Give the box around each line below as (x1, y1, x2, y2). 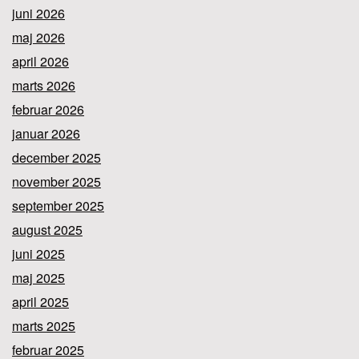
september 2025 (12, 196, 104, 215)
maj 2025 (12, 268, 65, 287)
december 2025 (12, 147, 101, 167)
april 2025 (12, 292, 69, 311)
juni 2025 (12, 244, 65, 263)
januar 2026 (12, 123, 80, 143)
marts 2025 (12, 316, 75, 335)
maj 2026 (12, 27, 65, 46)
